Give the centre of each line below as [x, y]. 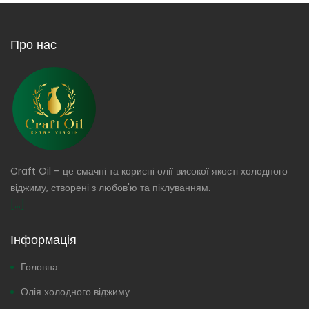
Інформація [43, 240]
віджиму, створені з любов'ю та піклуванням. [110, 188]
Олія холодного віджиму [75, 292]
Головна [39, 267]
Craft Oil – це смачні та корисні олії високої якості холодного [149, 171]
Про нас [33, 44]
